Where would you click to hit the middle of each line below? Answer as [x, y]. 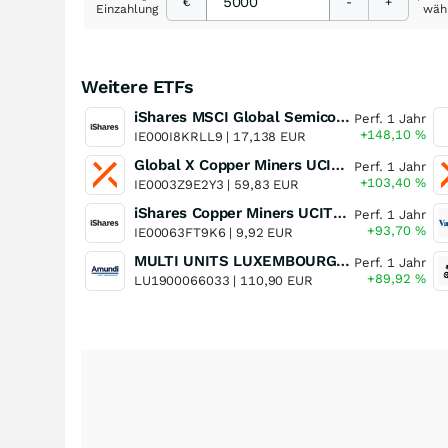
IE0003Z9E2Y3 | [184, 184]
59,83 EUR [266, 184]
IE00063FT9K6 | [185, 232]
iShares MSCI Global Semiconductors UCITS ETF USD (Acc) [343, 117]
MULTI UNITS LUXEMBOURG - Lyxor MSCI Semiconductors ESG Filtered [343, 261]
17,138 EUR [269, 136]
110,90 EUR [276, 280]
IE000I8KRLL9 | [184, 136]
